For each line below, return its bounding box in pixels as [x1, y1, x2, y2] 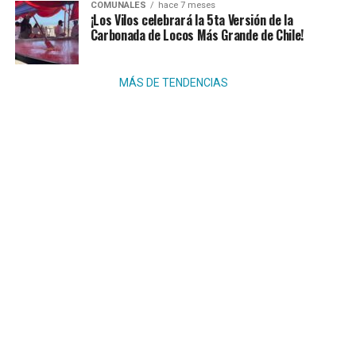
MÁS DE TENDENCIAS [119, 76, 229, 89]
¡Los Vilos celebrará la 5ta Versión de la [90, 10, 293, 29]
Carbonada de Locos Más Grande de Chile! [90, 25, 304, 44]
